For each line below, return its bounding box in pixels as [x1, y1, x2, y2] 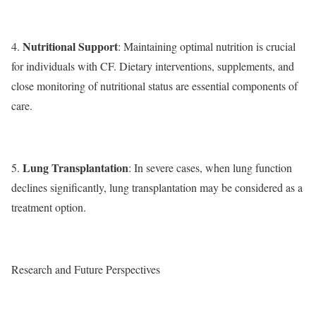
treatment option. [11, 199, 86, 214]
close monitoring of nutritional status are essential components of [11, 78, 298, 93]
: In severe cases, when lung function [128, 159, 292, 175]
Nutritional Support [23, 37, 118, 54]
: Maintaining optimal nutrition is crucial [118, 38, 296, 54]
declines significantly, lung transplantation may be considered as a [11, 179, 303, 195]
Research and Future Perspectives [11, 261, 160, 276]
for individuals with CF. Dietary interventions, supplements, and [11, 58, 294, 73]
